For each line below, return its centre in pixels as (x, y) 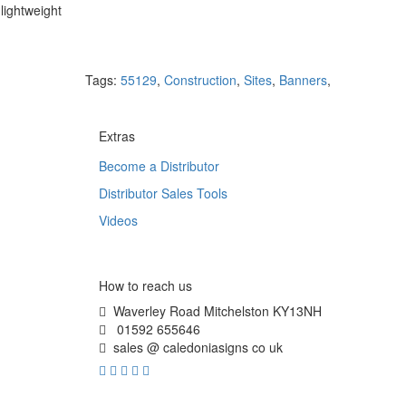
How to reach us (145, 285)
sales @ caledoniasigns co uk (194, 347)
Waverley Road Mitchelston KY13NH (213, 310)
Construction (200, 79)
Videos (118, 220)
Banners (303, 79)
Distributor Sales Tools (163, 193)
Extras (116, 135)
